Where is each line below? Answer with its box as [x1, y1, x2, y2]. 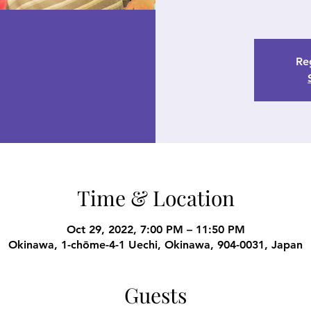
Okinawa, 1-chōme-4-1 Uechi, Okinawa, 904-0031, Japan [8, 238, 303, 251]
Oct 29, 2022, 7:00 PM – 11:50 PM [66, 223, 245, 236]
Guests [124, 281, 187, 309]
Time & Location [76, 184, 235, 212]
